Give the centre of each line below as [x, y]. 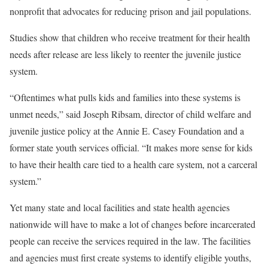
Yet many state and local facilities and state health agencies [120, 208]
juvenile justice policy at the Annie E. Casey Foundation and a [127, 131]
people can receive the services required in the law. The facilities [130, 241]
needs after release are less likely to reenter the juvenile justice [125, 54]
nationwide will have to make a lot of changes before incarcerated [133, 224]
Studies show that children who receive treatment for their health [130, 38]
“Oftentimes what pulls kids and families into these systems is [125, 98]
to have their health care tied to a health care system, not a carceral [133, 165]
